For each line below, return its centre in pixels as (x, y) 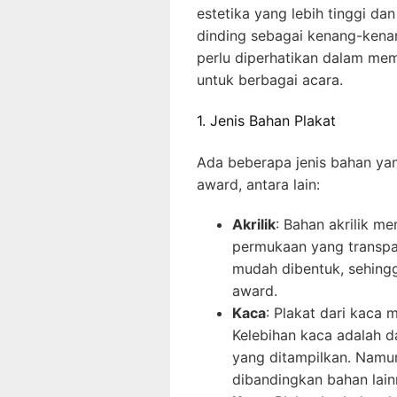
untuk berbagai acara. (270, 80)
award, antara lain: (258, 184)
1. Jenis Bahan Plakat (266, 121)
